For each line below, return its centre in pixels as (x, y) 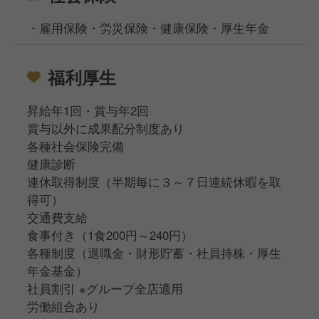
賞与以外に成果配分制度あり (106, 128)
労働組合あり (64, 306)
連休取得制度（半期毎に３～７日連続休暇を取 (155, 181)
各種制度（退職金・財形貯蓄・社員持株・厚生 (155, 252)
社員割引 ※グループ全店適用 (105, 288)
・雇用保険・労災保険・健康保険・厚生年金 (148, 27)
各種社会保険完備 (76, 146)
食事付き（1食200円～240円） (110, 235)
